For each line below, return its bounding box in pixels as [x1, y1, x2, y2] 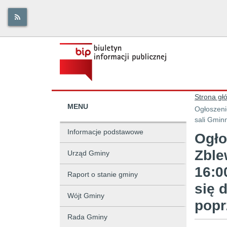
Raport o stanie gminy [67, 170, 138, 178]
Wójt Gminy [67, 192, 104, 200]
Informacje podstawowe [67, 128, 143, 136]
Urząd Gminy [67, 149, 109, 157]
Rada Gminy [67, 213, 107, 221]
